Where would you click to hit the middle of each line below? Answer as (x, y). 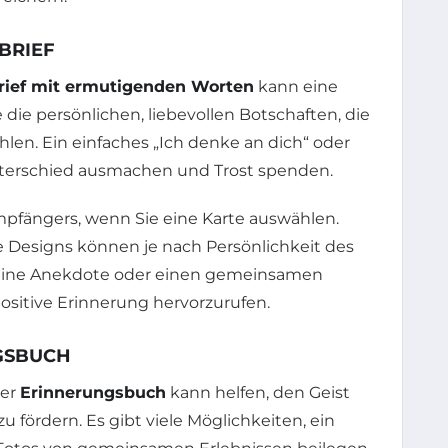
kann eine (296, 86)
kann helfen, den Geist (258, 392)
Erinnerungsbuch (93, 392)
